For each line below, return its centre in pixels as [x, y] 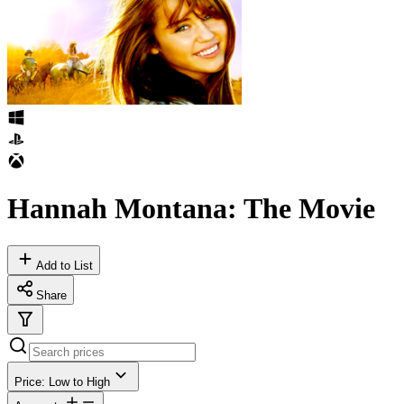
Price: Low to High [62, 381]
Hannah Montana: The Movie [191, 209]
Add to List [64, 265]
